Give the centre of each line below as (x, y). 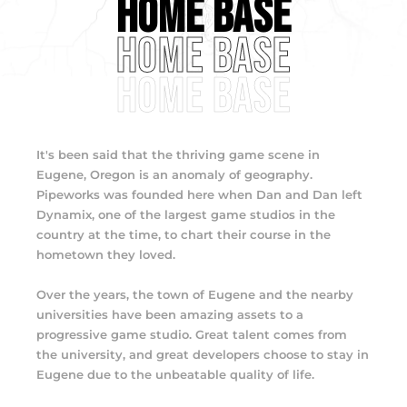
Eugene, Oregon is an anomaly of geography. (175, 175)
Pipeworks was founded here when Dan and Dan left (200, 195)
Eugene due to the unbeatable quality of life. (176, 375)
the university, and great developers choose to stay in (203, 355)
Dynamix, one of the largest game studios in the (186, 215)
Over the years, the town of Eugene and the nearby (195, 295)
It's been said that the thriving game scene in (179, 155)
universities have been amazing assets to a (170, 315)
